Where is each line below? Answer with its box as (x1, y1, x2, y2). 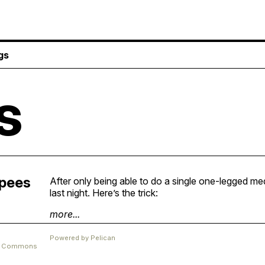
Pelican (91, 234, 115, 243)
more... (50, 208, 80, 220)
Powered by (50, 234, 91, 243)
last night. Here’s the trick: (50, 186, 158, 199)
